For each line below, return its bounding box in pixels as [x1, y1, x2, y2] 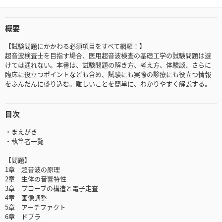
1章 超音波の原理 [5, 165, 60, 174]
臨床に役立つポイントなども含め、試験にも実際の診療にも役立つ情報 [5, 69, 211, 79]
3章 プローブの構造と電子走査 [5, 183, 98, 193]
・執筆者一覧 [5, 136, 44, 146]
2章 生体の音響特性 [5, 174, 66, 184]
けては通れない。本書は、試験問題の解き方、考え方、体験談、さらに [5, 60, 211, 70]
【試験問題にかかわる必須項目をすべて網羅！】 [5, 41, 146, 51]
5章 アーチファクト [5, 202, 66, 212]
